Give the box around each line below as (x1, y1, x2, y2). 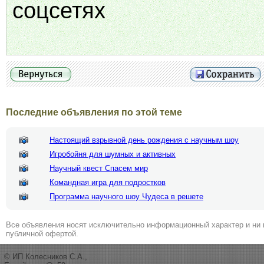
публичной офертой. (6, 229, 78, 238)
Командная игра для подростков (49, 178, 166, 187)
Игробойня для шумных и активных (49, 150, 176, 159)
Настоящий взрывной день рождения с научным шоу (49, 136, 239, 144)
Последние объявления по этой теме (6, 107, 182, 117)
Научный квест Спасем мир (49, 164, 148, 173)
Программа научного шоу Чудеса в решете (49, 192, 203, 201)
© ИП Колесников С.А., (4, 252, 87, 261)
